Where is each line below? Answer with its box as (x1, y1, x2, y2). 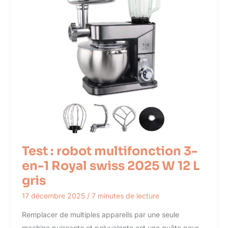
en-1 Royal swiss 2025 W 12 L (21, 158, 199, 174)
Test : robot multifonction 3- (21, 144, 197, 159)
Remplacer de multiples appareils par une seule (21, 210, 179, 219)
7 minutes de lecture (91, 191, 159, 201)
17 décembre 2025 (21, 191, 87, 201)
